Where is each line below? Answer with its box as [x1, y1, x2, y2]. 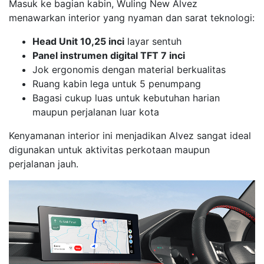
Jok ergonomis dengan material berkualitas [32, 63, 226, 75]
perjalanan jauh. [9, 157, 78, 170]
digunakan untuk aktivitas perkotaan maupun [9, 143, 210, 156]
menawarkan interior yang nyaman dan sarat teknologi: [9, 11, 255, 24]
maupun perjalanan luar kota [32, 105, 159, 118]
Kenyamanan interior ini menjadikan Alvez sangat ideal [9, 129, 251, 141]
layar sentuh [124, 35, 181, 47]
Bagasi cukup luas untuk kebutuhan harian [32, 91, 220, 104]
